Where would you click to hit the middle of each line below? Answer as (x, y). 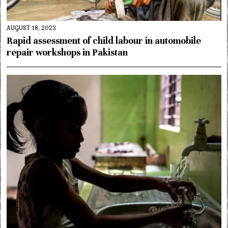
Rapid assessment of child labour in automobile (104, 40)
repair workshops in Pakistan (67, 52)
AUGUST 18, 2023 (32, 28)
